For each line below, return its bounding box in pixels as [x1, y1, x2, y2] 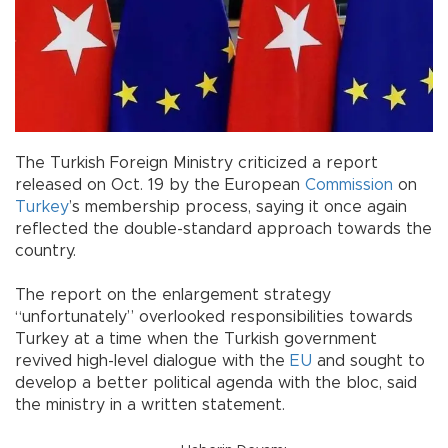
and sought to [312, 353, 425, 370]
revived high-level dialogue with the [15, 353, 290, 370]
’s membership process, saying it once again [69, 199, 407, 216]
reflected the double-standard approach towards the [15, 221, 432, 238]
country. [15, 243, 96, 260]
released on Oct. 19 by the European [15, 177, 305, 194]
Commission [305, 177, 393, 194]
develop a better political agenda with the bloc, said [15, 375, 417, 392]
